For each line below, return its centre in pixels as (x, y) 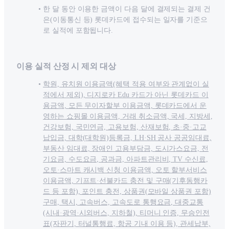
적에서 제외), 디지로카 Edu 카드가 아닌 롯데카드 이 (126, 95)
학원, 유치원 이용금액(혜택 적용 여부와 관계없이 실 (126, 84)
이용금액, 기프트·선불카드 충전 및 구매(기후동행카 (125, 181)
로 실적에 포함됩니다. (78, 31)
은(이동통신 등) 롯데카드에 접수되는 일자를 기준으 (125, 20)
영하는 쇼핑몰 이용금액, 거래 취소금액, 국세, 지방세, (128, 117)
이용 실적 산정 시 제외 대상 (66, 66)
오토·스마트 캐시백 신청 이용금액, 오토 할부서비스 (125, 170)
